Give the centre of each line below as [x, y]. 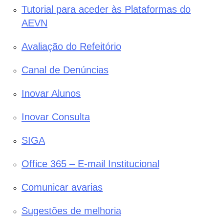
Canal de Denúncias [65, 70]
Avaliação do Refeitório [71, 47]
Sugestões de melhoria [71, 211]
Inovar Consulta [56, 117]
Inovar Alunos [51, 94]
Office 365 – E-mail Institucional [90, 164]
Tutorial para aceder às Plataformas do [106, 10]
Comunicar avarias [62, 187]
